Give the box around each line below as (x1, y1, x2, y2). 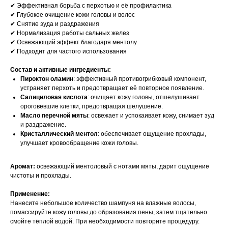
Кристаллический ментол (20, 130, 98, 137)
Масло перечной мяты (20, 112, 88, 119)
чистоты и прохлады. (10, 172, 71, 179)
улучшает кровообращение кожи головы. (20, 139, 138, 147)
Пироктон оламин (20, 75, 73, 82)
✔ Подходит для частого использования (10, 48, 127, 55)
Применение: (10, 190, 50, 197)
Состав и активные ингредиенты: (10, 66, 111, 73)
